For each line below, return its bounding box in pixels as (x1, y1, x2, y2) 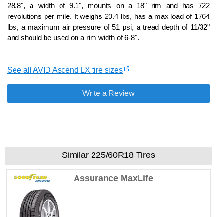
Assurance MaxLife (74, 173, 154, 183)
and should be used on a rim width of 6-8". (7, 33, 139, 42)
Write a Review (82, 89, 135, 97)
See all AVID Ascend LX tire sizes (7, 65, 123, 74)
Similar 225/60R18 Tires (62, 150, 155, 160)
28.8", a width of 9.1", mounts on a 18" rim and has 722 (7, 1, 210, 10)
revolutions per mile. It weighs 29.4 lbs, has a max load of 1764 (7, 12, 210, 20)
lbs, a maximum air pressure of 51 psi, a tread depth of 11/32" (7, 22, 210, 31)
